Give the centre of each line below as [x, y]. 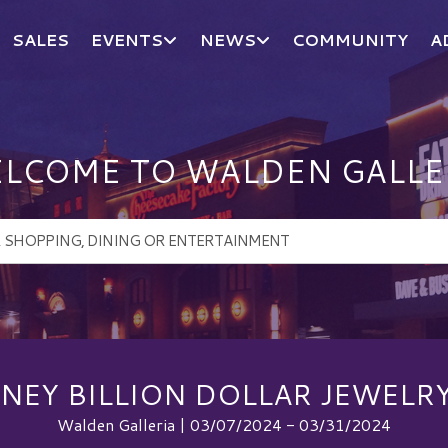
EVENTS [127, 39]
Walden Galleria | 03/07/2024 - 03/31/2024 [224, 424]
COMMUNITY [350, 39]
